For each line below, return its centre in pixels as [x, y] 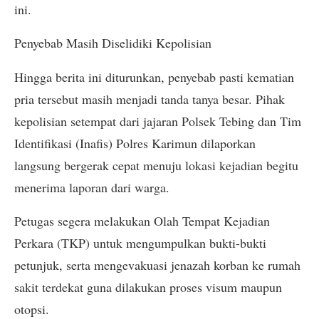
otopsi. [32, 309]
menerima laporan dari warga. [92, 187]
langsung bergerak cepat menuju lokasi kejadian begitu [156, 165]
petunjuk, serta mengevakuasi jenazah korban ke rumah [157, 265]
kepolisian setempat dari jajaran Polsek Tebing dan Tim [158, 121]
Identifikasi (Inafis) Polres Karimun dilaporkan [135, 143]
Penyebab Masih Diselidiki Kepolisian [113, 43]
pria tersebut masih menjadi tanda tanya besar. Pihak [150, 99]
